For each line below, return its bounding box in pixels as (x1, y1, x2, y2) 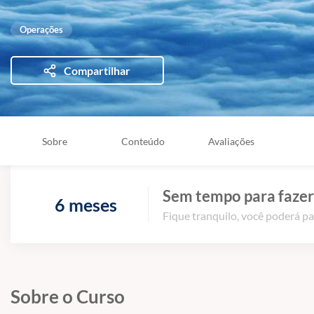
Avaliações (208, 135, 254, 147)
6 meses (55, 193, 118, 215)
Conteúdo (121, 135, 165, 147)
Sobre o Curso (11, 285, 125, 308)
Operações (20, 24, 63, 35)
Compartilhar (64, 64, 130, 77)
